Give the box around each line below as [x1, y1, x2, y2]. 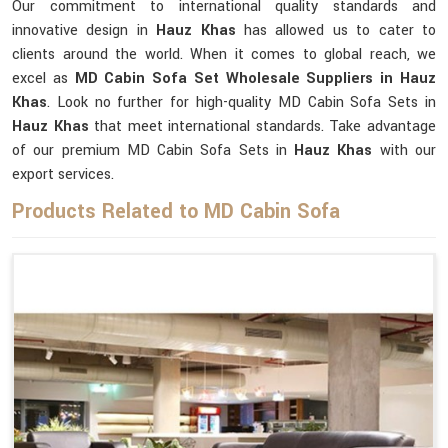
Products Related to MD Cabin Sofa [12, 197, 340, 226]
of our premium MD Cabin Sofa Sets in [12, 140, 295, 161]
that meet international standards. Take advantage [94, 116, 437, 137]
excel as [12, 68, 75, 89]
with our [372, 140, 437, 161]
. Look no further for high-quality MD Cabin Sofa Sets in [47, 92, 436, 113]
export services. [12, 164, 114, 185]
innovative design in [12, 20, 157, 41]
